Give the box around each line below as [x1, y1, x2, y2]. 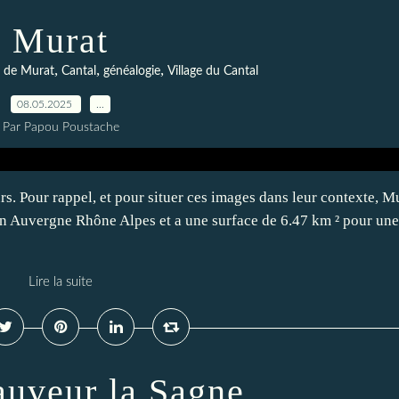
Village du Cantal [167, 65, 258, 77]
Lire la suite [28, 275, 93, 289]
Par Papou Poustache [2, 121, 119, 134]
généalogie [103, 65, 160, 77]
